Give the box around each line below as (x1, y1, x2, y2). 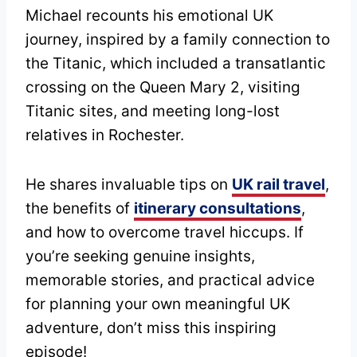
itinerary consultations (134, 199, 301, 218)
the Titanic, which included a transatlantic (25, 54, 326, 73)
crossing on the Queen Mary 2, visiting (25, 78, 300, 97)
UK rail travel (232, 175, 325, 194)
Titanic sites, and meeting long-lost (25, 102, 280, 121)
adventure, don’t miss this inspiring (25, 319, 277, 338)
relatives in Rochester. (25, 126, 184, 145)
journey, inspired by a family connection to (25, 30, 330, 49)
